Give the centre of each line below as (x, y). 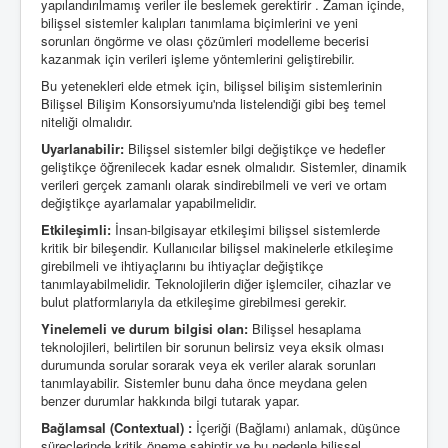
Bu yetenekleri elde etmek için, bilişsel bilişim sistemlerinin (211, 85)
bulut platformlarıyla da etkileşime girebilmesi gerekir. (194, 301)
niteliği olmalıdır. (87, 121)
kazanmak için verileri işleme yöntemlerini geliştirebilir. (198, 58)
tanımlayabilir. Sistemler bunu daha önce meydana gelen (204, 382)
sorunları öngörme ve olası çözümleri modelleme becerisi (205, 40)
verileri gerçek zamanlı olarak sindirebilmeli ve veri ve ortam (214, 184)
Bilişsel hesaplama (304, 328)
